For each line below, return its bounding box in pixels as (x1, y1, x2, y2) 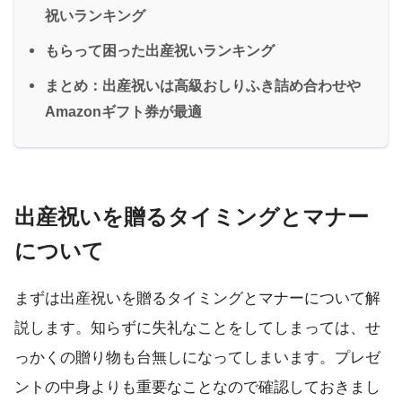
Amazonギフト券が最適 (45, 102, 202, 119)
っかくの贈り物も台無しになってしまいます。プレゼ (14, 349, 380, 367)
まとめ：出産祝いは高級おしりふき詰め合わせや (45, 76, 361, 93)
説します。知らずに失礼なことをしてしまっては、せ (14, 319, 380, 337)
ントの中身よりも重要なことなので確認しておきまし (14, 379, 380, 397)
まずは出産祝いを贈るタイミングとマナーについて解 (14, 290, 380, 308)
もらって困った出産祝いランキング (45, 41, 275, 58)
